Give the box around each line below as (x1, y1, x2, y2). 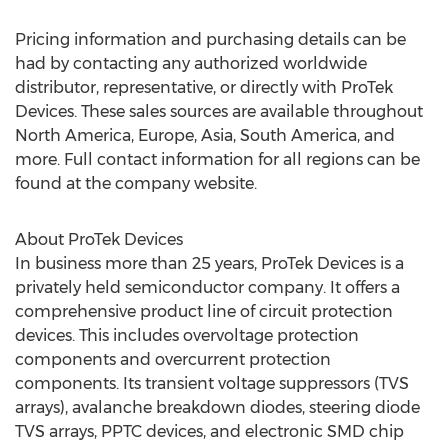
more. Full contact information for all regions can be (15, 150, 420, 169)
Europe (138, 126, 194, 145)
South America (240, 126, 357, 145)
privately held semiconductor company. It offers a (15, 278, 400, 297)
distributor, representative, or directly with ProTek (15, 78, 393, 97)
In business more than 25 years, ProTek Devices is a (15, 254, 404, 273)
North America (15, 126, 131, 145)
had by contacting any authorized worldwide (15, 54, 367, 73)
